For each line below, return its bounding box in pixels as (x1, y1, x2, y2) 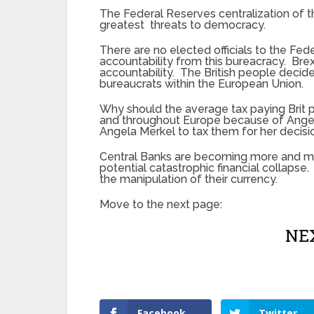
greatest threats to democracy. (100, 18, 266, 32)
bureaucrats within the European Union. (100, 76, 303, 90)
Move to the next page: (100, 197, 222, 211)
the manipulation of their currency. (100, 172, 278, 186)
